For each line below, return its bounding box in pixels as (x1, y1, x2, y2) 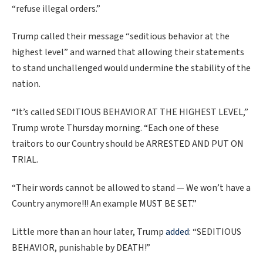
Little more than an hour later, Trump (12, 225, 166, 238)
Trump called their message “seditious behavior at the (12, 30, 230, 43)
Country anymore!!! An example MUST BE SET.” (12, 197, 197, 210)
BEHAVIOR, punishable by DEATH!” (12, 241, 150, 254)
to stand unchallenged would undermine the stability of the (12, 62, 251, 75)
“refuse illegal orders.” (12, 2, 100, 15)
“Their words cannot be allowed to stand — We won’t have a (12, 181, 251, 194)
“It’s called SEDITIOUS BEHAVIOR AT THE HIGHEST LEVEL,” (12, 106, 248, 119)
